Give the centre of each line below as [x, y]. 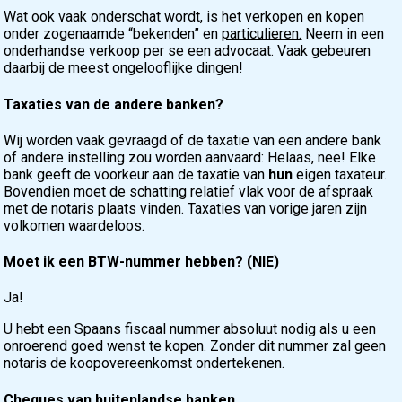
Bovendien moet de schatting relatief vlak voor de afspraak [189, 191]
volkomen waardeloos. [74, 225]
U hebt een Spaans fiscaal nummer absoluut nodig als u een [190, 329]
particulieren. [262, 34]
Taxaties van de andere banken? [114, 104]
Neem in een [343, 34]
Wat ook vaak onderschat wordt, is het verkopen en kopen [184, 17]
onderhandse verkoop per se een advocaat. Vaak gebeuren [188, 51]
